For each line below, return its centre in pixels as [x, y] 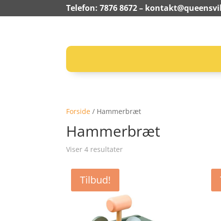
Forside [78, 111]
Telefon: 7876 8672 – [106, 8]
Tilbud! [95, 180]
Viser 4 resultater [95, 149]
